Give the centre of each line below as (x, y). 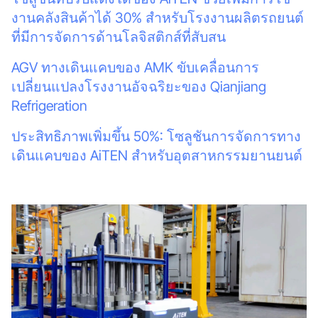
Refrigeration (49, 106)
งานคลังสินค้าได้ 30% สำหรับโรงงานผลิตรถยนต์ (157, 18)
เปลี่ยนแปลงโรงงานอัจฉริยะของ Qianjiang (138, 87)
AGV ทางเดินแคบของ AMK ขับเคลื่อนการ (135, 68)
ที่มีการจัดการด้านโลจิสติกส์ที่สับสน (118, 37)
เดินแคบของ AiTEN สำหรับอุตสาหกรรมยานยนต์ (157, 155)
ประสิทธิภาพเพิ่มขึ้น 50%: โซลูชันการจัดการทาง (156, 136)
